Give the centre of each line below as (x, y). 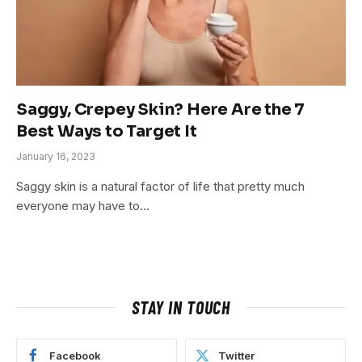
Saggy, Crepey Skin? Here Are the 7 (161, 110)
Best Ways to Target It (107, 132)
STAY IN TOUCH (181, 307)
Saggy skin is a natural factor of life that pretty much (160, 187)
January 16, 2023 (56, 157)
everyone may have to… (83, 206)
